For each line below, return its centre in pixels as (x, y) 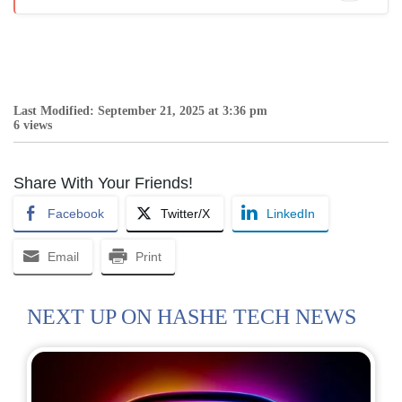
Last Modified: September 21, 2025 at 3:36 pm (140, 111)
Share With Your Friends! (103, 184)
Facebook (76, 214)
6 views (33, 126)
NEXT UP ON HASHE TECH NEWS (192, 317)
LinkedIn (291, 214)
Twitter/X (185, 214)
